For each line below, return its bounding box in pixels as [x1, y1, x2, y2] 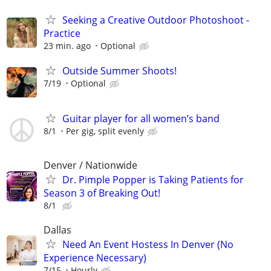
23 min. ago [44, 39, 91, 51]
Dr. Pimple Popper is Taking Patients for [62, 173, 244, 187]
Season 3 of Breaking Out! [44, 186, 160, 200]
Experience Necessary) [44, 250, 146, 264]
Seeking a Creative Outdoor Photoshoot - [62, 13, 249, 27]
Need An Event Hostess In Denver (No [62, 237, 233, 251]
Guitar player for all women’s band [62, 112, 220, 126]
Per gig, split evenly [66, 125, 144, 137]
